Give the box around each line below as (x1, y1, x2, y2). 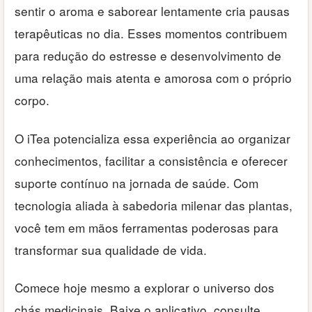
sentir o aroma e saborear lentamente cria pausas (15, 2, 290, 20)
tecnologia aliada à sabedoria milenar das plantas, (15, 196, 292, 214)
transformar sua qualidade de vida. (15, 240, 207, 258)
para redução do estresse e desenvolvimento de (15, 47, 281, 65)
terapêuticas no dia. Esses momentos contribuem (15, 24, 287, 42)
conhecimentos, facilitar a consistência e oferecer (15, 151, 288, 169)
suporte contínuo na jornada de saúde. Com (15, 173, 258, 192)
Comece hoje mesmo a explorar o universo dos (15, 278, 274, 296)
